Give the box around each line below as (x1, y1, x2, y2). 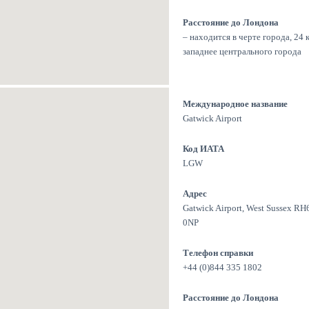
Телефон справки (183, 248, 253, 259)
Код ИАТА (183, 143, 224, 154)
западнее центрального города (183, 46, 301, 57)
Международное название (183, 99, 288, 110)
